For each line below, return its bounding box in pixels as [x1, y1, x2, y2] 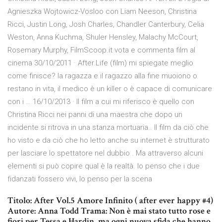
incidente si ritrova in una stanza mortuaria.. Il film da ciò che [7, 123, 209, 132]
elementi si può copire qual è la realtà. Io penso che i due [7, 162, 200, 171]
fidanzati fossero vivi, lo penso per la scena [7, 174, 152, 184]
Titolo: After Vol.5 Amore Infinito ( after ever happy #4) [7, 195, 213, 207]
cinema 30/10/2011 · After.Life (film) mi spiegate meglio [7, 58, 193, 68]
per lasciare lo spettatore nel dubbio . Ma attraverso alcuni [7, 149, 203, 158]
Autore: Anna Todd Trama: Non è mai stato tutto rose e [7, 205, 211, 217]
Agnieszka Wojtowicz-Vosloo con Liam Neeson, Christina [7, 7, 197, 16]
